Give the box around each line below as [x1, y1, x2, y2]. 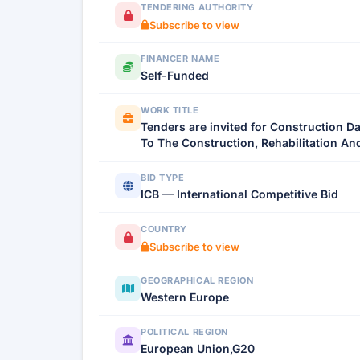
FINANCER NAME [141, 53, 220, 64]
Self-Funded [141, 68, 209, 82]
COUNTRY [141, 223, 187, 235]
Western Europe [141, 290, 229, 304]
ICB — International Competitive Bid [141, 187, 338, 201]
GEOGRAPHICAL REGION [141, 275, 254, 286]
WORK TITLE [141, 104, 199, 116]
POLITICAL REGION [141, 326, 228, 337]
